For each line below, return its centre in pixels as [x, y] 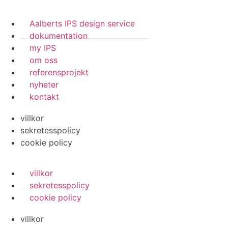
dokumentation [59, 36]
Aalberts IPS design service [82, 23]
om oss [44, 60]
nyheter [44, 84]
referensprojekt [59, 72]
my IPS [43, 48]
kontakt [44, 97]
